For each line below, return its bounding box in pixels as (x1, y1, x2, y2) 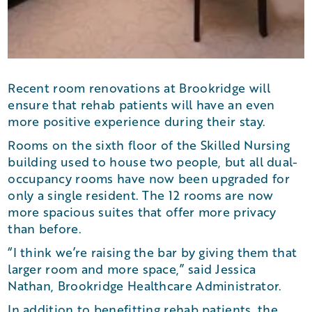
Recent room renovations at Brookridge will (8, 79, 270, 96)
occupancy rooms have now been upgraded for (8, 170, 290, 187)
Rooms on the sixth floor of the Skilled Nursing (8, 136, 290, 153)
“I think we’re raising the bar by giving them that (8, 244, 297, 260)
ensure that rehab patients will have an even (8, 96, 275, 113)
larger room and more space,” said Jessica (8, 260, 256, 277)
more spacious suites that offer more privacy (8, 203, 276, 220)
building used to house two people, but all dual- (8, 153, 298, 170)
